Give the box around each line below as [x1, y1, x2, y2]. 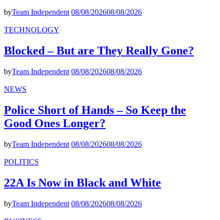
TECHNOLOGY [4, 26, 59, 34]
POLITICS [4, 157, 39, 166]
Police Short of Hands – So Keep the [4, 103, 186, 116]
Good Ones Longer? [4, 116, 106, 130]
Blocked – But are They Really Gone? [4, 44, 194, 57]
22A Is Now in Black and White [4, 176, 161, 189]
